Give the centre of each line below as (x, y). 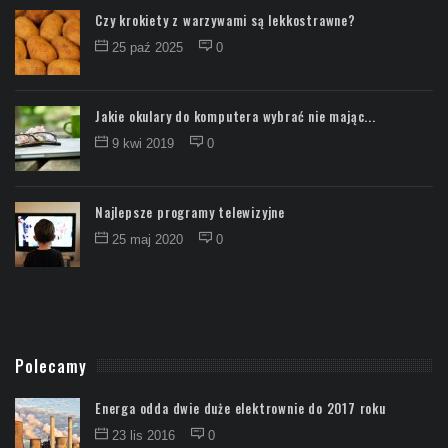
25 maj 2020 (149, 239)
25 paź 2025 (149, 47)
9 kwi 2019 (145, 143)
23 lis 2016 (145, 435)
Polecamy (51, 365)
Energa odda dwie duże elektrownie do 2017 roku (240, 407)
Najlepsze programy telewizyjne (190, 211)
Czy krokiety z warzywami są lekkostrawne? (225, 19)
